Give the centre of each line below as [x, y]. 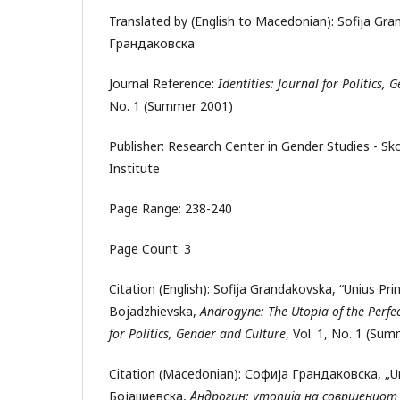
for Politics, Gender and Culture [197, 333]
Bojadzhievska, [154, 311]
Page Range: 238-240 [171, 208]
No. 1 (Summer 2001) [171, 105]
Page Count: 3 [150, 248]
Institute [134, 168]
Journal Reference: [163, 83]
